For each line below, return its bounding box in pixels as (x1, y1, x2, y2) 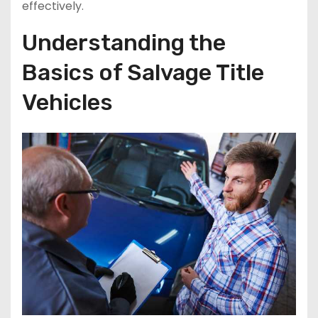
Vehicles (22, 88, 113, 116)
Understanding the (22, 28, 226, 56)
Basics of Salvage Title (22, 58, 264, 86)
